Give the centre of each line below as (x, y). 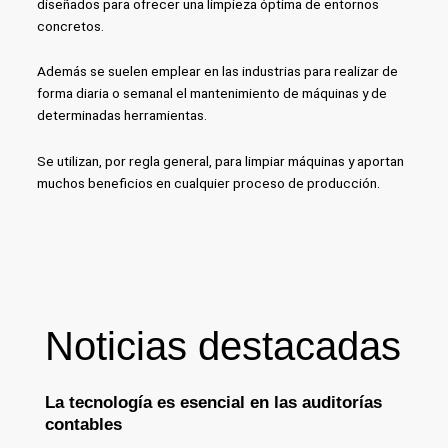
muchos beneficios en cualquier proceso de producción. (208, 183)
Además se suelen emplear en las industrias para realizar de (217, 71)
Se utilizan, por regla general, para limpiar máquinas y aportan (220, 161)
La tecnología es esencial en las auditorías (213, 402)
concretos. (70, 25)
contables (88, 424)
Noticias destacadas (222, 345)
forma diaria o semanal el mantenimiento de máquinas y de (211, 93)
